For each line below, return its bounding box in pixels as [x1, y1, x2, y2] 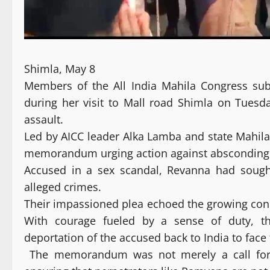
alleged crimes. [24, 180, 101, 195]
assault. [24, 112, 63, 127]
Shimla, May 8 [24, 61, 95, 77]
